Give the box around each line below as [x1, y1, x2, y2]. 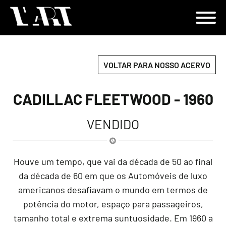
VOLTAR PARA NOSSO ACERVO [103, 60, 210, 70]
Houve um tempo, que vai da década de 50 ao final [14, 156, 212, 167]
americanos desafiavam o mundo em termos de [18, 184, 208, 196]
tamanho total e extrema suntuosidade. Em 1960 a [13, 212, 213, 224]
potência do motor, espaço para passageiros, [23, 198, 203, 210]
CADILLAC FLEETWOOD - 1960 [13, 90, 213, 108]
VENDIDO [87, 116, 139, 132]
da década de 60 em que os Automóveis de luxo [19, 170, 207, 182]
